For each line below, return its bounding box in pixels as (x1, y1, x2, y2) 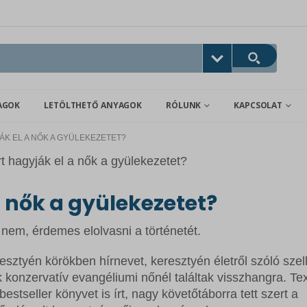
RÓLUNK (166, 99, 201, 112)
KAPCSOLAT (234, 99, 283, 112)
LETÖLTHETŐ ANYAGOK (44, 99, 143, 112)
